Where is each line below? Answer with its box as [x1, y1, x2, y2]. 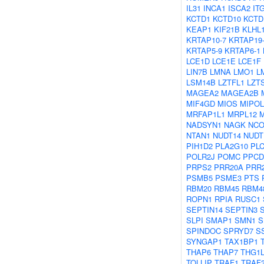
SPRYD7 [223, 225, 253, 236]
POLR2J [186, 151, 215, 162]
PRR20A [214, 161, 243, 173]
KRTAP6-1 [225, 45, 260, 56]
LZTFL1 [218, 77, 245, 88]
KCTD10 [213, 13, 241, 24]
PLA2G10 [215, 140, 248, 151]
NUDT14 [213, 130, 241, 141]
